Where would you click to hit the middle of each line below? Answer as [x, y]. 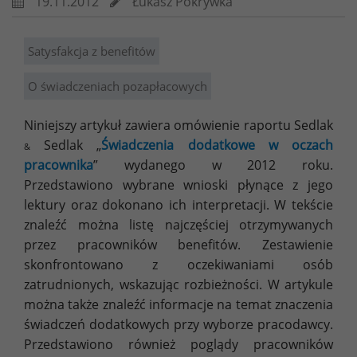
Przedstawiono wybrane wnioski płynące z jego [178, 184]
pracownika [59, 165]
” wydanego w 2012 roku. [213, 165]
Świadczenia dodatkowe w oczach [218, 145]
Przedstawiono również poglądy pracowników [178, 344]
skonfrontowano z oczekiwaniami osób [178, 264]
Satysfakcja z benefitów [92, 51]
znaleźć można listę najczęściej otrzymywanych [178, 224]
